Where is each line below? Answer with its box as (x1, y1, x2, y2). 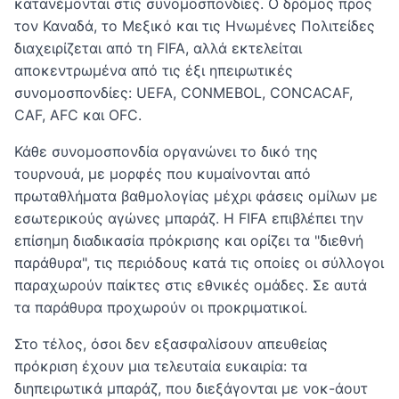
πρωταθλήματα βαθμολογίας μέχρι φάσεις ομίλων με (14, 187, 378, 205)
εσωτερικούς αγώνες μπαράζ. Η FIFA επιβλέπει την (14, 209, 363, 227)
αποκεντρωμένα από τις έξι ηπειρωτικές (14, 61, 293, 79)
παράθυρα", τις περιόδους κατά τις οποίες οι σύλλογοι (14, 254, 384, 272)
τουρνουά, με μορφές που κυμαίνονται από (14, 165, 311, 183)
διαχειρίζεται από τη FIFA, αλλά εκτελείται (14, 39, 302, 57)
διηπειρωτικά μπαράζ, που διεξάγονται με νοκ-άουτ (14, 379, 368, 397)
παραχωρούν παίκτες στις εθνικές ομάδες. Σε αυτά (14, 276, 367, 294)
